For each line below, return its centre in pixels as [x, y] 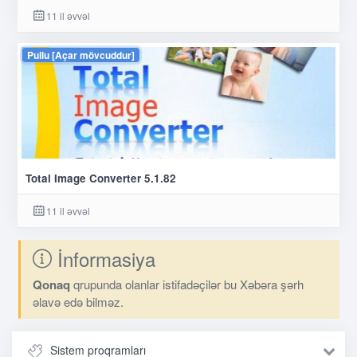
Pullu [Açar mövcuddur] [81, 55]
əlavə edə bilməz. [78, 302]
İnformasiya [103, 259]
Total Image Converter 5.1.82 [101, 178]
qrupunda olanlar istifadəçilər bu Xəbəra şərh [186, 284]
